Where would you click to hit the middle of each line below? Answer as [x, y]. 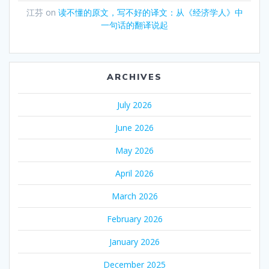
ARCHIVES [134, 77]
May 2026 [134, 151]
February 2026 [134, 219]
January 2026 [134, 242]
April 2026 [134, 174]
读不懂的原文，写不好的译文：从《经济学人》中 [150, 13]
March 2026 [134, 196]
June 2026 [134, 128]
